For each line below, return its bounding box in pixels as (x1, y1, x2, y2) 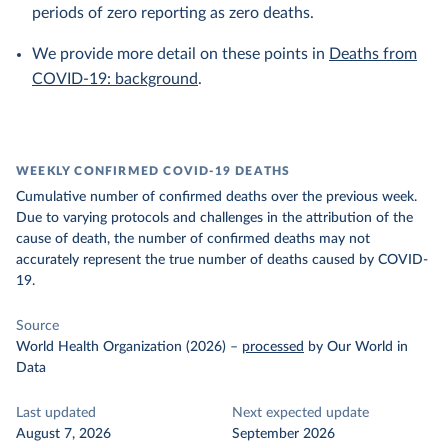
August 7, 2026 (16, 427, 111, 441)
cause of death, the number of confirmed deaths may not (16, 232, 370, 246)
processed (242, 340, 304, 354)
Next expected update (232, 406, 369, 420)
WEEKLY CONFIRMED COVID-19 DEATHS (16, 165, 291, 177)
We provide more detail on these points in (32, 46, 329, 62)
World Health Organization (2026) (16, 340, 226, 354)
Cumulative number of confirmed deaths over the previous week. (16, 190, 417, 204)
